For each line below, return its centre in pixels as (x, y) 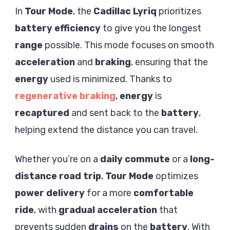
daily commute (135, 159)
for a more (109, 193)
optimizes (176, 176)
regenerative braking (65, 96)
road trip (80, 176)
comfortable (164, 193)
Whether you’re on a (57, 159)
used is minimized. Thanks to (110, 79)
